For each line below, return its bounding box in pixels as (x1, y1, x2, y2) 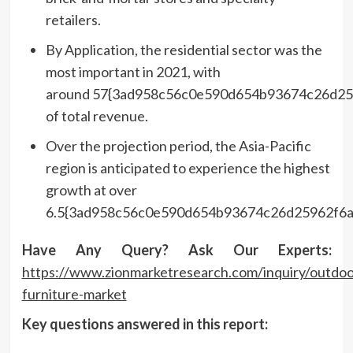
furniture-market (21, 284, 127, 303)
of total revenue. (45, 106, 148, 124)
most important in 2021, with (45, 62, 221, 80)
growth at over (45, 180, 137, 199)
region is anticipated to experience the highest (45, 158, 330, 176)
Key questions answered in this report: (21, 314, 268, 333)
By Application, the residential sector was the (45, 40, 322, 58)
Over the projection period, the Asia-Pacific (45, 136, 311, 154)
